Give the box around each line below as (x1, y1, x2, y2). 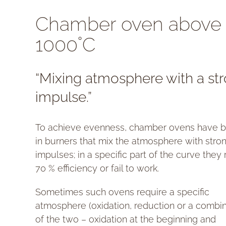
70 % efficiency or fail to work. (35, 163, 159, 174)
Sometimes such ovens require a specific (35, 187, 209, 198)
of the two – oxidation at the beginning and (35, 214, 216, 225)
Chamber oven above (35, 13, 221, 36)
